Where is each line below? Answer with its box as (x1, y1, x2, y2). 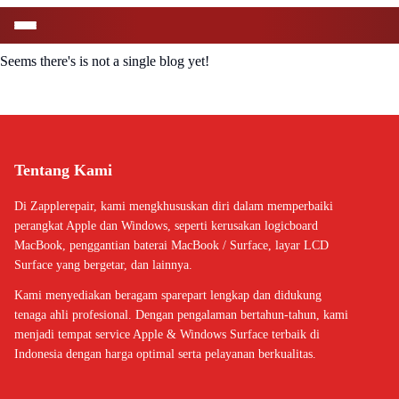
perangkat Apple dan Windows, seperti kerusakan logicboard (14, 219, 318, 232)
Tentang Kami (14, 161, 112, 179)
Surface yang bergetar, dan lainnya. (14, 258, 192, 272)
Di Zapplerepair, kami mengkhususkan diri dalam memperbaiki (14, 199, 333, 213)
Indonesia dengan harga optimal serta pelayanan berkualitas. (14, 347, 316, 361)
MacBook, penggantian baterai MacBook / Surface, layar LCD (14, 239, 329, 252)
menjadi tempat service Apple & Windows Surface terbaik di (14, 328, 320, 341)
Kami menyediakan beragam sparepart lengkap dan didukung (14, 289, 322, 302)
